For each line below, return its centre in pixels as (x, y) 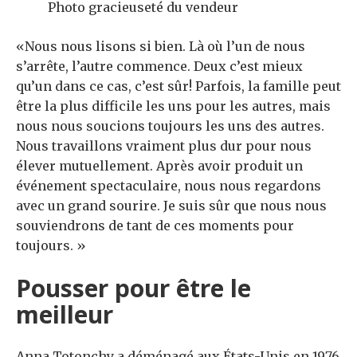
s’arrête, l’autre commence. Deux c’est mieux (159, 67)
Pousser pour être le (133, 288)
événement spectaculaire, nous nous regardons (169, 186)
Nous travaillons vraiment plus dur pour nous (164, 146)
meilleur (65, 315)
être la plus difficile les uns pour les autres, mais (173, 106)
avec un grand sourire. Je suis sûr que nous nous (171, 206)
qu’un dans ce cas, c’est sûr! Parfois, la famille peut (178, 86)
